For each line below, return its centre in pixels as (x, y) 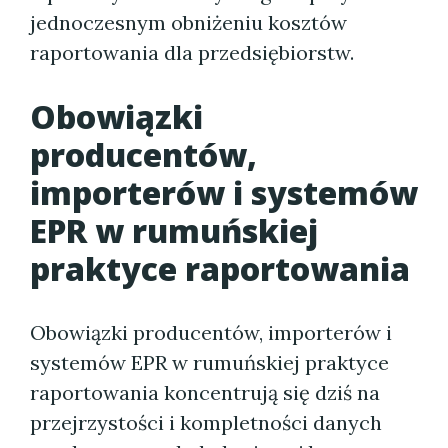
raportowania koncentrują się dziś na (205, 392)
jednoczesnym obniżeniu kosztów (188, 22)
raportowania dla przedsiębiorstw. (192, 52)
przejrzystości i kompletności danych (206, 422)
